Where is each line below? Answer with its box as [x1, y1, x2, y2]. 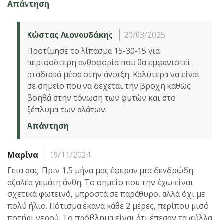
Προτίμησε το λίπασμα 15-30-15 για [27, 45, 160, 56]
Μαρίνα [7, 149, 38, 160]
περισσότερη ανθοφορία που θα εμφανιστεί [27, 56, 190, 68]
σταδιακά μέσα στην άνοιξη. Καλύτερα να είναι [27, 68, 200, 80]
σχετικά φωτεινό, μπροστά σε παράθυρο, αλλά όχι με [7, 188, 205, 199]
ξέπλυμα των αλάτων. [27, 104, 107, 115]
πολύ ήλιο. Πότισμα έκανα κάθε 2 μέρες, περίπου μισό [7, 200, 209, 211]
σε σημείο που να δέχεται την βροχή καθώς [27, 80, 191, 91]
